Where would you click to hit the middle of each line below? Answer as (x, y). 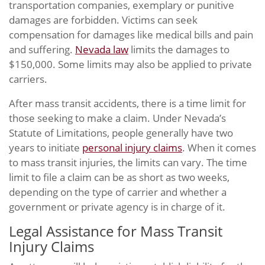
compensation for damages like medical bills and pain (131, 35)
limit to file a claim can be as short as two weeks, (119, 177)
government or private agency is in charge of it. (117, 207)
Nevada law (102, 49)
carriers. (28, 79)
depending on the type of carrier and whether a (118, 192)
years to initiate (46, 148)
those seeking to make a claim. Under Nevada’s (117, 118)
